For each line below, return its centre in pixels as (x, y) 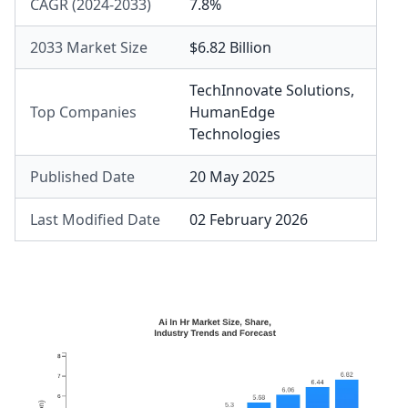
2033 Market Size (89, 47)
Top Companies (83, 112)
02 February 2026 (249, 219)
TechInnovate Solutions (270, 90)
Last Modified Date (95, 219)
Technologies (235, 134)
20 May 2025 (232, 177)
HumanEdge (232, 112)
